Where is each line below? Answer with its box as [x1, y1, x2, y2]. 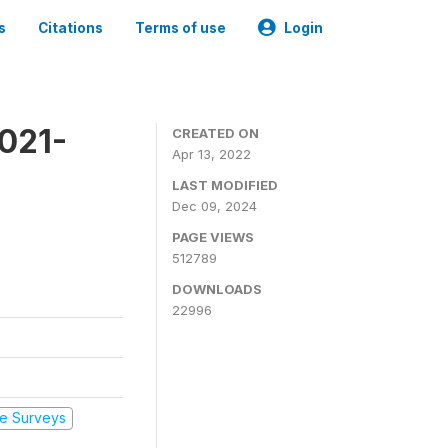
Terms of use [135, 20, 226, 36]
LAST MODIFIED [172, 177, 278, 193]
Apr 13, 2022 [172, 146, 251, 162]
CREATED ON [172, 125, 259, 141]
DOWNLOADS [172, 281, 262, 297]
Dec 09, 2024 [172, 198, 257, 214]
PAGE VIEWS [172, 229, 254, 245]
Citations [38, 20, 103, 36]
